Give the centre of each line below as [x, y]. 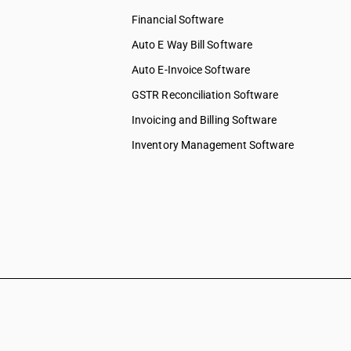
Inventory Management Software [213, 145]
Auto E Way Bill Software [192, 45]
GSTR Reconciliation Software [205, 95]
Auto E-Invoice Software [191, 70]
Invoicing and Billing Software [204, 120]
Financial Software [178, 20]
